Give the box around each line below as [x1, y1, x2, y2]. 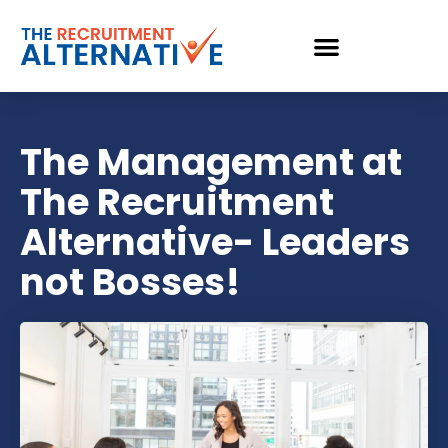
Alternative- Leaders [20, 216, 410, 268]
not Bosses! [20, 256, 240, 308]
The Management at [20, 136, 402, 188]
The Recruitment [20, 176, 334, 228]
